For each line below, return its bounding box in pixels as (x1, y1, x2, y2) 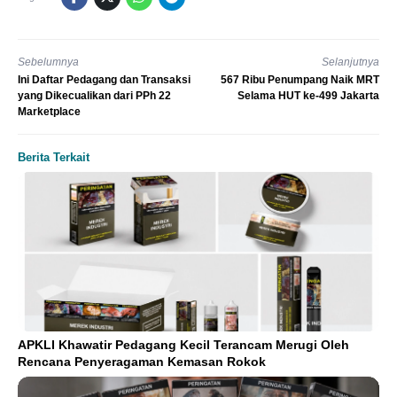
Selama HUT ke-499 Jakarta (237, 90, 379, 103)
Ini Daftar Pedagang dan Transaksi (18, 74, 191, 87)
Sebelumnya (18, 55, 79, 68)
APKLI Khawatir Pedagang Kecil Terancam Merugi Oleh (18, 337, 349, 352)
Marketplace (18, 105, 81, 119)
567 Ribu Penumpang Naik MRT (221, 74, 379, 87)
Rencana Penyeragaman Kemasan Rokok (18, 354, 266, 369)
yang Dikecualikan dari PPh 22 (18, 90, 171, 103)
